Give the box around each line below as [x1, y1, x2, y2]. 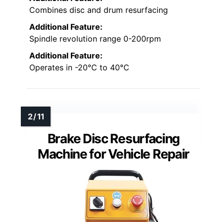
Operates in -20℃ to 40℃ [29, 62, 129, 73]
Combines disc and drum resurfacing [29, 5, 168, 15]
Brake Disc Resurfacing [47, 131, 180, 147]
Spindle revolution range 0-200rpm [29, 34, 161, 44]
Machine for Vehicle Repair [37, 146, 190, 162]
